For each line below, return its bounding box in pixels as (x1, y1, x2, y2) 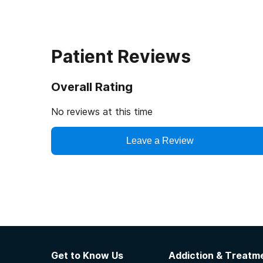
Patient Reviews (51, 46, 191, 67)
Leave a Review (126, 136, 194, 146)
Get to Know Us (51, 249, 123, 261)
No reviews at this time (51, 106, 153, 117)
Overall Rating (51, 80, 133, 94)
